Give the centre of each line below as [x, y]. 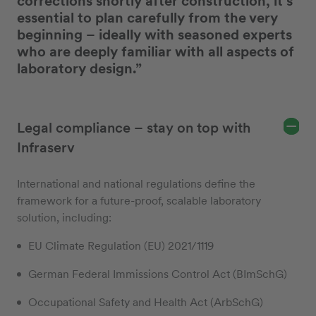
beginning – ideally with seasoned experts [154, 35]
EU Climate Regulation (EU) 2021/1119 [121, 246]
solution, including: [64, 218]
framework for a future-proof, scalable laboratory [139, 201]
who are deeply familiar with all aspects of [156, 52]
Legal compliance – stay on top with [134, 128]
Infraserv [46, 148]
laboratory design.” [79, 69]
